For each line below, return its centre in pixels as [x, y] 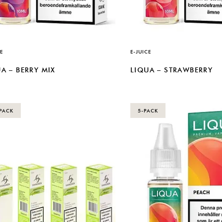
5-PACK [148, 110]
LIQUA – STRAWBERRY [172, 70]
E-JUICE [141, 51]
